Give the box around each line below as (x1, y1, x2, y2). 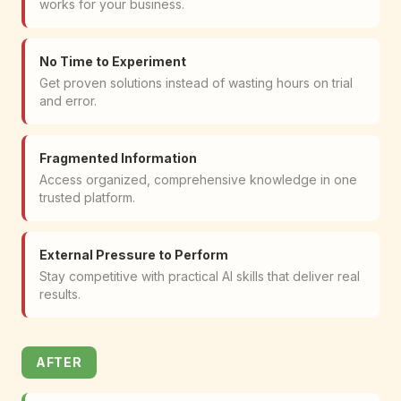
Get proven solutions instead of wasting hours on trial (39, 75, 353, 91)
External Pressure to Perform (39, 247, 228, 263)
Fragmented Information (39, 150, 197, 166)
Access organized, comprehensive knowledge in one (39, 172, 357, 188)
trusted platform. (39, 190, 135, 206)
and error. (39, 93, 97, 109)
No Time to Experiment (39, 54, 186, 70)
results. (39, 286, 81, 303)
